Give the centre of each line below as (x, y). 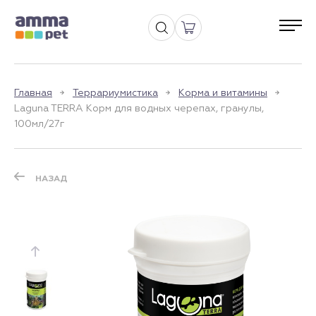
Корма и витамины (223, 92)
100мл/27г (39, 123)
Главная (33, 92)
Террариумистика (115, 92)
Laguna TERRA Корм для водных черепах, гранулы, (139, 108)
